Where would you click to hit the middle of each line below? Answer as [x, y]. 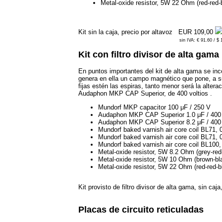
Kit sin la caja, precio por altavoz [126, 32]
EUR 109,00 [197, 32]
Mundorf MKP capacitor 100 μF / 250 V [154, 108]
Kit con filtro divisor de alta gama [149, 55]
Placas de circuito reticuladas [141, 210]
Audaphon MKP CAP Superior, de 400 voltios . [145, 94]
